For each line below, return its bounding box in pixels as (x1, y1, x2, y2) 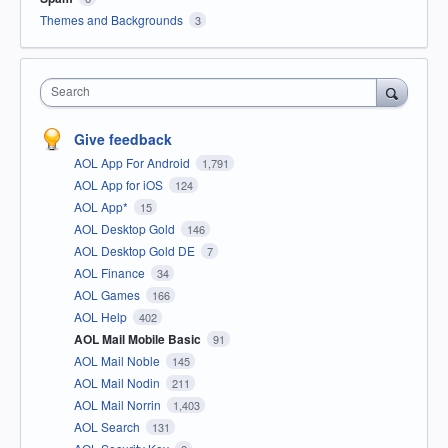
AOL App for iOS (74, 175, 166, 193)
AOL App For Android (74, 153, 193, 171)
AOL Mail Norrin (74, 395, 164, 413)
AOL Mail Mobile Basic (74, 329, 204, 348)
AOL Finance (74, 263, 148, 281)
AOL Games (74, 285, 143, 303)
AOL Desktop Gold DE (74, 241, 198, 259)
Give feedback (74, 128, 172, 149)
